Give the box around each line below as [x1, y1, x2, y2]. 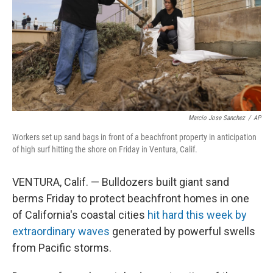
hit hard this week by [147, 208, 247, 221]
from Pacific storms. [12, 241, 112, 254]
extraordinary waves [12, 225, 110, 238]
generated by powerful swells [110, 225, 255, 238]
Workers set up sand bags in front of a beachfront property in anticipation [12, 132, 257, 142]
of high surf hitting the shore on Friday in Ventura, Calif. [12, 144, 197, 154]
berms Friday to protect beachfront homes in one [12, 192, 249, 205]
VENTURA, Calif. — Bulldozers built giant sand [12, 175, 229, 188]
